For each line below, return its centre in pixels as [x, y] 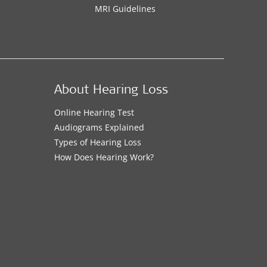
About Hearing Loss [111, 91]
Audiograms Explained [99, 128]
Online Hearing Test [94, 113]
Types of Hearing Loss [97, 142]
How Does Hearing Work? [104, 157]
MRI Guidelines [125, 9]
